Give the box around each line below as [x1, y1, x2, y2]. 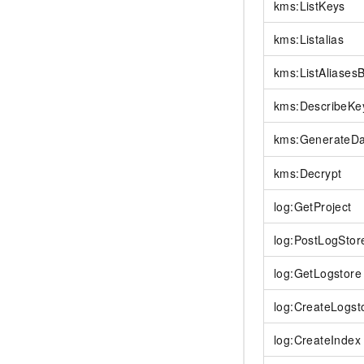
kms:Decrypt [274, 165, 342, 182]
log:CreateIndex [274, 331, 361, 349]
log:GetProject [274, 198, 352, 215]
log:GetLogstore [274, 265, 362, 282]
